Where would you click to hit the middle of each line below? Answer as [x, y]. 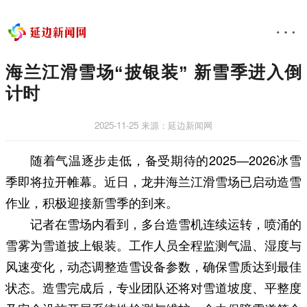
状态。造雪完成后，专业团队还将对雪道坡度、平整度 [153, 287]
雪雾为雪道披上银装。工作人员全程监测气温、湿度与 [153, 244]
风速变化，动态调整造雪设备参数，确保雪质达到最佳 [153, 266]
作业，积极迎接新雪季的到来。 [92, 202]
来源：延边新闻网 [177, 125]
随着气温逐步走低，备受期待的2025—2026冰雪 [166, 159]
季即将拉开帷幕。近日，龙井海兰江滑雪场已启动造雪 [153, 181]
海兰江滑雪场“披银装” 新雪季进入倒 [153, 72]
